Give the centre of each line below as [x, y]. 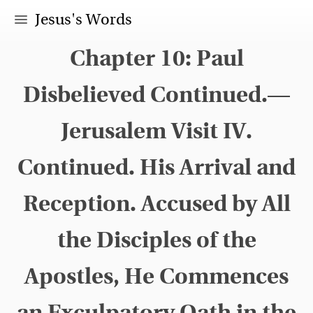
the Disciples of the [156, 239]
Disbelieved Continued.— [156, 94]
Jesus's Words [83, 20]
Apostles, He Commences [156, 275]
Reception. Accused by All [156, 203]
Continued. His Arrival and [156, 166]
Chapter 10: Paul [156, 57]
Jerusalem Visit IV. [156, 130]
